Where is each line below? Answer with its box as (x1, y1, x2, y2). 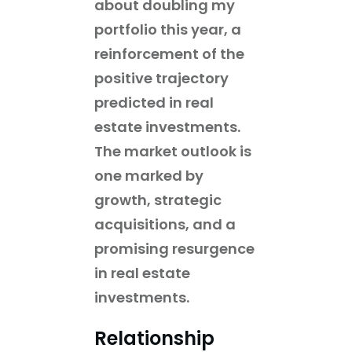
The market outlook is (94, 141, 251, 161)
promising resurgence (94, 238, 255, 258)
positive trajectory (94, 68, 229, 88)
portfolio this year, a (94, 19, 241, 39)
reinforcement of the (94, 43, 244, 64)
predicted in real (94, 92, 214, 112)
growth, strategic (94, 189, 222, 210)
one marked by (94, 165, 203, 185)
